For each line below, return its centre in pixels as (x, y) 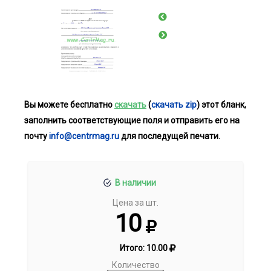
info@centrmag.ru (84, 136)
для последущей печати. (170, 136)
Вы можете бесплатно (69, 104)
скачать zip (174, 104)
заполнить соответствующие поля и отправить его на (132, 120)
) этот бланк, (221, 104)
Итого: (133, 248)
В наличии (135, 183)
